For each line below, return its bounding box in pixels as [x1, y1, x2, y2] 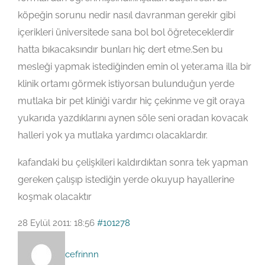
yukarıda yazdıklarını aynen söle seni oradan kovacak [18, 112, 248, 124]
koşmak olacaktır [18, 191, 92, 203]
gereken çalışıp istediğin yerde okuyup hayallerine [18, 174, 234, 186]
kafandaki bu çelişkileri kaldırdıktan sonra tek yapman [18, 157, 248, 169]
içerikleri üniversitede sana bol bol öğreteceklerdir [18, 27, 234, 38]
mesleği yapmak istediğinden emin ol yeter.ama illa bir [18, 61, 251, 73]
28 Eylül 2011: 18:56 [18, 218, 95, 229]
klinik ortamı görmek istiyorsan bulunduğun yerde [18, 78, 234, 90]
